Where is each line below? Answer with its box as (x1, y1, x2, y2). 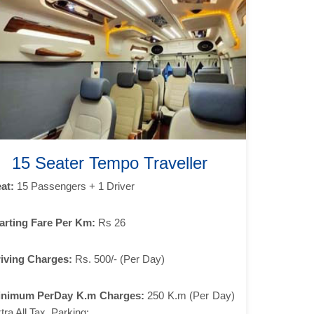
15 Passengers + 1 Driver (13, 179, 135, 192)
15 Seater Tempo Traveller (12, 153, 208, 172)
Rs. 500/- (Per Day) (71, 252, 165, 265)
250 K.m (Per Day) (144, 289, 235, 301)
